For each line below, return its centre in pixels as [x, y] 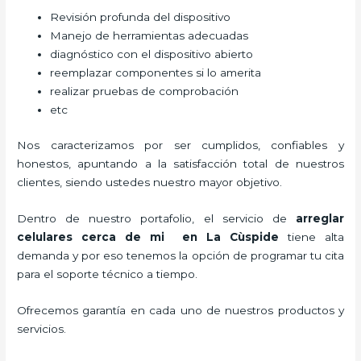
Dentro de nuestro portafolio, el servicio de [156, 218]
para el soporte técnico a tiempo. [109, 274]
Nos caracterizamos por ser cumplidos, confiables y [180, 145]
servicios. [42, 328]
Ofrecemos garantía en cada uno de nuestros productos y [180, 310]
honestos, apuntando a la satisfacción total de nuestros [180, 163]
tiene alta [311, 237]
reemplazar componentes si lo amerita [156, 73]
